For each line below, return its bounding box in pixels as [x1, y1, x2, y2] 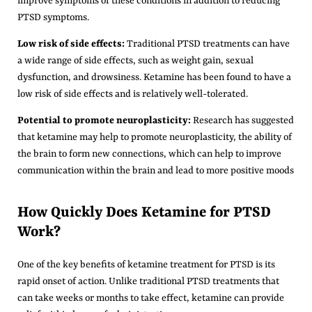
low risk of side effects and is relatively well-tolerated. [17, 88, 248, 100]
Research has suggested [191, 115, 294, 127]
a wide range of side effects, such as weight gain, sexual [17, 55, 253, 67]
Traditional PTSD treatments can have [125, 38, 290, 50]
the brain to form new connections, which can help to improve [17, 148, 281, 160]
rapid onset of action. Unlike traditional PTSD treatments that [17, 275, 279, 287]
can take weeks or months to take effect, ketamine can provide [17, 292, 284, 304]
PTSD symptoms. [17, 11, 89, 23]
